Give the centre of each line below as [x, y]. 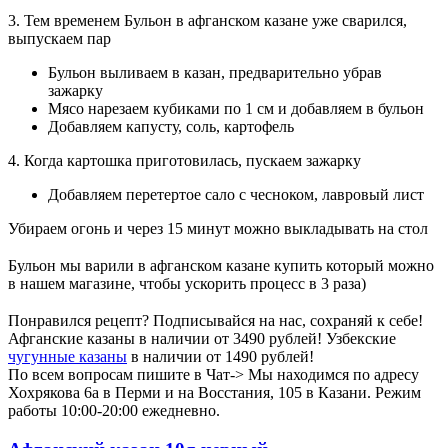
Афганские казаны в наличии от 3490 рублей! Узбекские [202, 338]
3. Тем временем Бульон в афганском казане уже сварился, [207, 20]
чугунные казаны [67, 356]
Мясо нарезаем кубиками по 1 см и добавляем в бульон [236, 108]
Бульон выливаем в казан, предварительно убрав [215, 72]
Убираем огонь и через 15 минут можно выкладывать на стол [218, 228]
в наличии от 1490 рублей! [220, 356]
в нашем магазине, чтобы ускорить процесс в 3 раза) [187, 283]
